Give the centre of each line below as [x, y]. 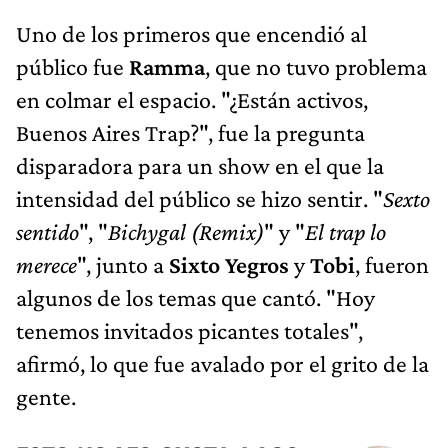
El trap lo [345, 231]
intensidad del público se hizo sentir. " [199, 198]
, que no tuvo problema [316, 66]
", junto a [123, 264]
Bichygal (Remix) [186, 231]
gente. [46, 396]
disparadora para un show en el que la [200, 165]
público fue [72, 66]
